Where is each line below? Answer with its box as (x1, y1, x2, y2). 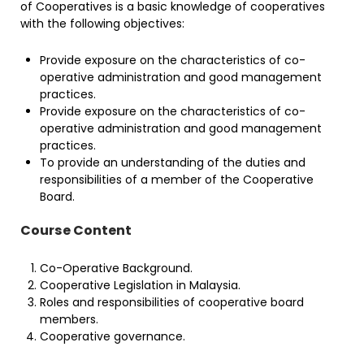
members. (40, 311, 98, 327)
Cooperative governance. (40, 328, 185, 344)
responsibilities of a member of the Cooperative (40, 171, 314, 188)
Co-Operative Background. (40, 260, 193, 276)
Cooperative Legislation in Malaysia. (40, 277, 240, 293)
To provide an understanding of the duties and (40, 154, 305, 171)
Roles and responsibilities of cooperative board (40, 294, 304, 310)
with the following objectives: (20, 15, 184, 32)
